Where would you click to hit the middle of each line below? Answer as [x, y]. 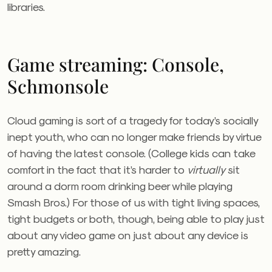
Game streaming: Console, [116, 64]
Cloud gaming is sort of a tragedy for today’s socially [133, 120]
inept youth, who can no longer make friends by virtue [134, 136]
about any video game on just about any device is [128, 235]
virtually [206, 169]
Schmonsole [58, 86]
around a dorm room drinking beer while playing [120, 185]
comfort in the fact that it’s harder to [97, 169]
